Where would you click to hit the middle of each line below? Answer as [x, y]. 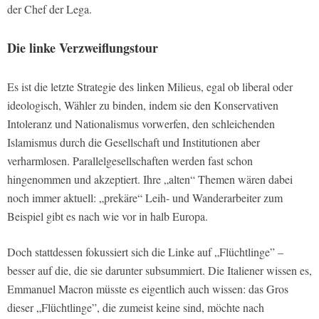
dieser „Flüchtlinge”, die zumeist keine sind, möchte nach [136, 307]
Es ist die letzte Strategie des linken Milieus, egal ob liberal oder [150, 86]
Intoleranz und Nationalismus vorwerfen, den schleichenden [141, 123]
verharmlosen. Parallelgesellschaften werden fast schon [130, 160]
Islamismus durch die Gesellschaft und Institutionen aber [134, 142]
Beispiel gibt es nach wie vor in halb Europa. [108, 216]
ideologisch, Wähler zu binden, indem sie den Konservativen [143, 105]
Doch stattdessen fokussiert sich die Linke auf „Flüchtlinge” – [145, 251]
